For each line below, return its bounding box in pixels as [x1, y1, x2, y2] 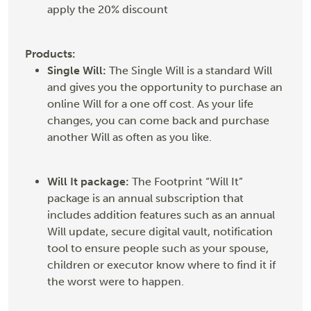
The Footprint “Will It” [129, 175, 243, 189]
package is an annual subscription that [47, 192, 244, 205]
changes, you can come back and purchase [47, 114, 269, 128]
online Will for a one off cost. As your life [47, 97, 253, 111]
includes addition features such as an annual [47, 208, 275, 222]
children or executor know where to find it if [47, 258, 276, 272]
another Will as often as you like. [47, 131, 212, 144]
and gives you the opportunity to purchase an [47, 81, 283, 94]
